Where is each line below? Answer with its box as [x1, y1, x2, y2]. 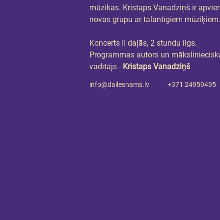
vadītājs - [89, 62, 121, 71]
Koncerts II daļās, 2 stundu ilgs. [89, 38, 197, 48]
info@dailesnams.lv [89, 81, 149, 88]
